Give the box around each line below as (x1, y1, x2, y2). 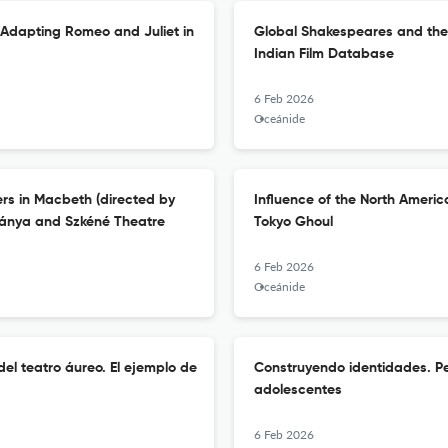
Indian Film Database (254, 47, 394, 61)
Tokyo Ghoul (254, 215, 333, 229)
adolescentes (254, 383, 342, 397)
